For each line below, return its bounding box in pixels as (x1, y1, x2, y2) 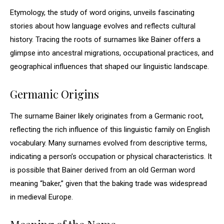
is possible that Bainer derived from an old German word (10, 165, 195, 174)
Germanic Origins (10, 86, 99, 101)
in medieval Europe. (10, 192, 73, 201)
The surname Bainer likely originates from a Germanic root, (10, 111, 203, 120)
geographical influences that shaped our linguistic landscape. (10, 62, 209, 71)
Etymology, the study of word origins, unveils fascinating (10, 8, 194, 17)
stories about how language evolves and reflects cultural (10, 21, 195, 30)
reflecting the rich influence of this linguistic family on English (10, 125, 210, 134)
